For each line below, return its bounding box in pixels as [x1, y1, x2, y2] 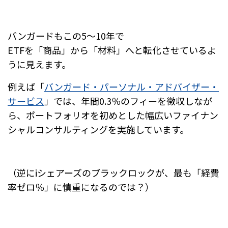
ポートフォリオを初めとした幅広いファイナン [26, 108, 218, 122]
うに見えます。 [8, 57, 71, 71]
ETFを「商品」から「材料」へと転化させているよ [8, 43, 216, 56]
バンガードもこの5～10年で [8, 28, 124, 42]
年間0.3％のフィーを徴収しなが [81, 94, 212, 107]
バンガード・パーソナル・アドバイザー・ [44, 79, 219, 93]
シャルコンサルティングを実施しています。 [8, 122, 189, 136]
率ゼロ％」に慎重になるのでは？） [8, 180, 154, 193]
